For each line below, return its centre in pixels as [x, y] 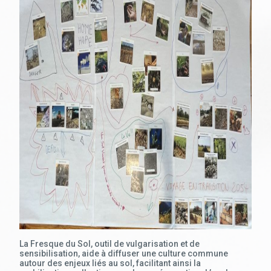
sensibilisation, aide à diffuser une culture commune [124, 253]
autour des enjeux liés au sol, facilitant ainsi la [110, 263]
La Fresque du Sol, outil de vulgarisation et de [109, 244]
